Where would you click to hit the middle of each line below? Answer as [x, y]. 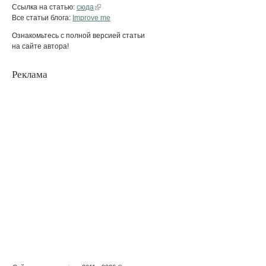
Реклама [30, 74]
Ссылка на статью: [44, 7]
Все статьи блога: [42, 18]
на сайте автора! [40, 46]
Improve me [91, 18]
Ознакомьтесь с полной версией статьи [78, 35]
